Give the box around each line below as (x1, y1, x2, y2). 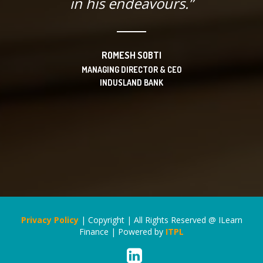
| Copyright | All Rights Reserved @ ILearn (78, 214, 242, 226)
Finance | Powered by (79, 226, 166, 238)
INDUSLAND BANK (100, 77, 163, 88)
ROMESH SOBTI (102, 49, 161, 62)
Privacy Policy (21, 214, 79, 226)
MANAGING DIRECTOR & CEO (81, 65, 182, 75)
